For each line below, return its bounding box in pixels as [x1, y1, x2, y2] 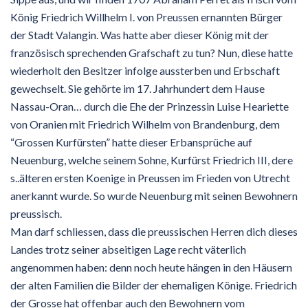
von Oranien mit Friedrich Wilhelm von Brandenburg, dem [10, 117, 280, 131]
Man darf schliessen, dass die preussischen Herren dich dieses [10, 224, 298, 238]
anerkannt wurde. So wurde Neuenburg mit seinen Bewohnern [10, 188, 298, 202]
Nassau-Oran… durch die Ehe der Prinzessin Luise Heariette [10, 99, 289, 113]
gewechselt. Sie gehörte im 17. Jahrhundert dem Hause [10, 81, 265, 95]
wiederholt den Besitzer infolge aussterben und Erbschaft [10, 63, 280, 77]
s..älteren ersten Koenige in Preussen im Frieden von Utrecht [10, 170, 290, 184]
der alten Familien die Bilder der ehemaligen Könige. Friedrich [10, 278, 297, 291]
